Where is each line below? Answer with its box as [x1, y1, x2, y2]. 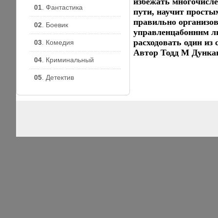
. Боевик [42, 21, 68, 29]
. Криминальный [42, 56, 94, 64]
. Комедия [42, 38, 74, 46]
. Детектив [42, 73, 74, 81]
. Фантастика [42, 3, 83, 11]
